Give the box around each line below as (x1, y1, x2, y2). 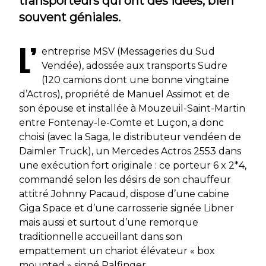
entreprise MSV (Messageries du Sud (42, 46, 215, 58)
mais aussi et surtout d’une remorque (19, 217, 198, 229)
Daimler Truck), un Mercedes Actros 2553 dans (19, 145, 241, 157)
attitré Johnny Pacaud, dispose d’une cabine (19, 188, 229, 200)
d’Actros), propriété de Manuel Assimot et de (19, 88, 230, 100)
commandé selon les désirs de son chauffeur (19, 174, 231, 186)
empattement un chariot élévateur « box (19, 245, 215, 257)
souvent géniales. (19, 10, 121, 25)
